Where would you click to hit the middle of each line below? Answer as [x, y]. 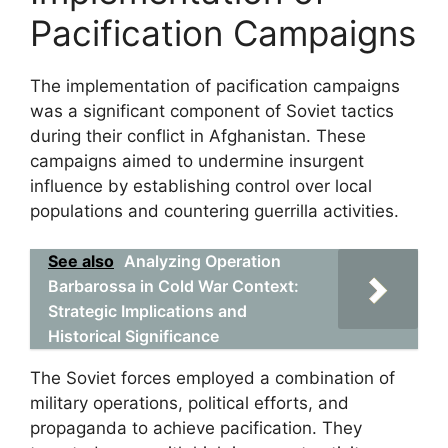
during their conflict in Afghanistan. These [198, 135]
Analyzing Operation [202, 261]
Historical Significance [133, 336]
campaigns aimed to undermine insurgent [197, 160]
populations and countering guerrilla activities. [214, 210]
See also [81, 261]
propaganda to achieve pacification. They [196, 428]
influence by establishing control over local [201, 185]
